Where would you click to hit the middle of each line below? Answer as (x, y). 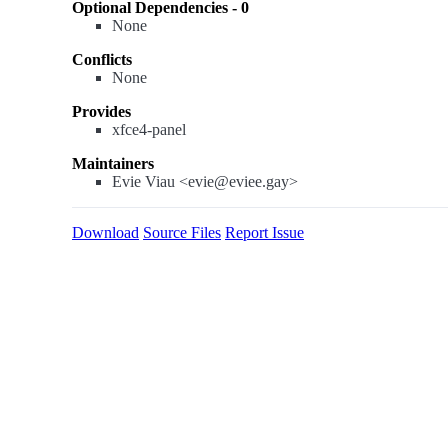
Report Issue (264, 232)
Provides (101, 111)
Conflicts (102, 59)
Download (105, 232)
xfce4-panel (149, 129)
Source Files (182, 232)
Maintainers (113, 163)
